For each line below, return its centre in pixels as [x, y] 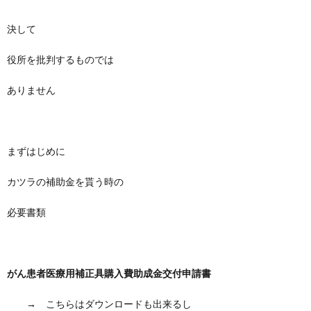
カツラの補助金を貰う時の [65, 182]
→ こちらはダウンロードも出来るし [99, 304]
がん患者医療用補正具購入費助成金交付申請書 [109, 273]
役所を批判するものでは [60, 59]
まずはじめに [36, 151]
